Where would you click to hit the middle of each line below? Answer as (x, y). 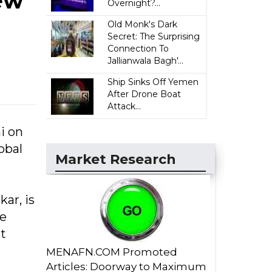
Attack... (124, 106)
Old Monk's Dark (143, 24)
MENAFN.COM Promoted (112, 252)
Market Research (116, 159)
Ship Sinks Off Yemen (153, 82)
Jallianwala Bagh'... (146, 61)
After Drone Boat (144, 94)
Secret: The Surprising (154, 36)
